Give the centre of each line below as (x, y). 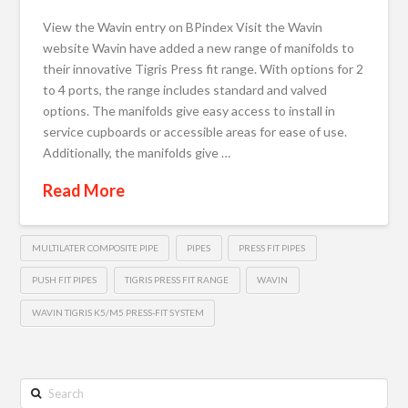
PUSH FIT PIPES (64, 280)
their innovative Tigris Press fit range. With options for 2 (204, 68)
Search (39, 387)
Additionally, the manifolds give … (137, 152)
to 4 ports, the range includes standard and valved (185, 89)
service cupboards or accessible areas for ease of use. (195, 131)
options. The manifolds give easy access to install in (189, 110)
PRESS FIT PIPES (272, 247)
